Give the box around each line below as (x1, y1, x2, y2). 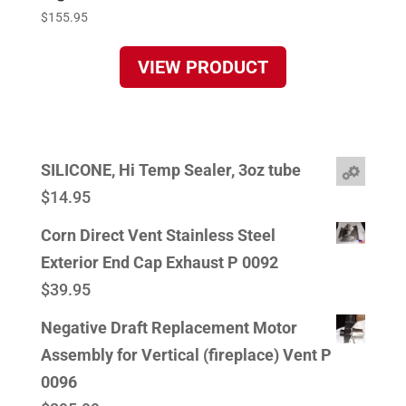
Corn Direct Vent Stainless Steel (40, 225, 275, 245)
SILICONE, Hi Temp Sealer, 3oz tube (40, 159, 301, 179)
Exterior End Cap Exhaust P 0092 (40, 252, 278, 272)
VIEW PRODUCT (137, 56, 268, 79)
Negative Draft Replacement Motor (40, 317, 297, 337)
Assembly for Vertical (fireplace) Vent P (40, 344, 332, 364)
